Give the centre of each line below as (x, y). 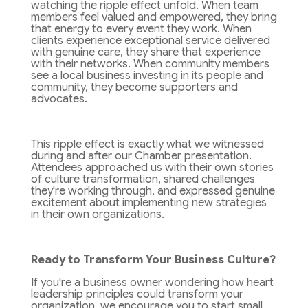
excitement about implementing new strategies (148, 203)
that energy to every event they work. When (141, 29)
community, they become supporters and (134, 88)
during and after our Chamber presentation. (141, 156)
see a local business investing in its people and (147, 76)
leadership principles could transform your (137, 295)
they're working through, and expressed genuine (153, 191)
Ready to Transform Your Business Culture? (153, 260)
